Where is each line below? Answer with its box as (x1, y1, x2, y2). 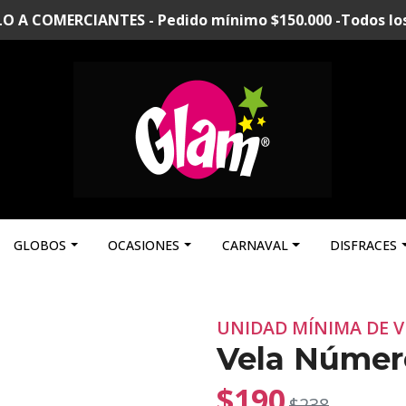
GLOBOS (14, 237, 67, 254)
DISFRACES (329, 237, 397, 254)
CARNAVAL (221, 237, 288, 254)
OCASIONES (108, 237, 180, 254)
